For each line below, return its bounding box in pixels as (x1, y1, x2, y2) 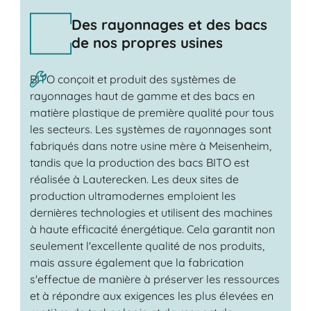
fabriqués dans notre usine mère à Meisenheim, (29, 138, 271, 153)
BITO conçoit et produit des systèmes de (29, 72, 236, 86)
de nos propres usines (71, 33, 223, 52)
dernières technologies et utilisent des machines (29, 205, 273, 219)
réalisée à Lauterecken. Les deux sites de (29, 171, 239, 186)
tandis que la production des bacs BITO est (29, 155, 249, 169)
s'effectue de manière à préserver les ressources (29, 271, 280, 286)
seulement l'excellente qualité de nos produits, (29, 238, 264, 253)
